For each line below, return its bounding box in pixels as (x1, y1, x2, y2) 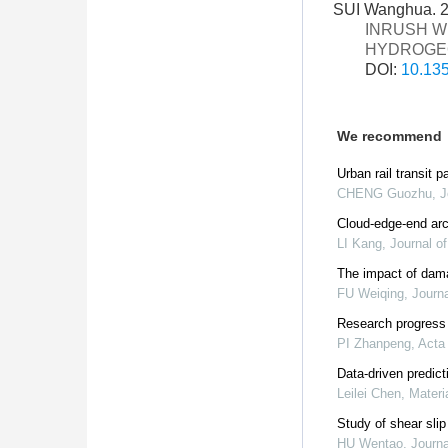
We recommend (337, 128, 442, 144)
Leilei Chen (337, 386, 401, 401)
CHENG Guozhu (337, 186, 432, 201)
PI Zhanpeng (337, 336, 411, 351)
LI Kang (337, 236, 382, 251)
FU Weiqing (337, 286, 404, 301)
